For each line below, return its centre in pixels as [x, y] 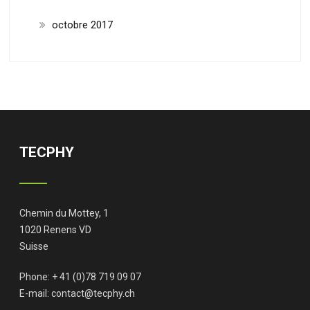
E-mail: [36, 293]
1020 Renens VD [56, 229]
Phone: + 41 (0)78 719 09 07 [81, 276]
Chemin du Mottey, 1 [64, 213]
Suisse [34, 246]
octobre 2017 [82, 25]
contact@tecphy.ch [93, 293]
